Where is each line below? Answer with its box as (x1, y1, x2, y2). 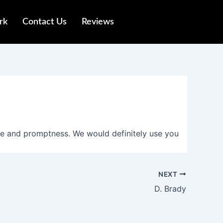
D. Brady (154, 183, 186, 194)
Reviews (81, 17, 114, 26)
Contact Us (22, 17, 67, 26)
